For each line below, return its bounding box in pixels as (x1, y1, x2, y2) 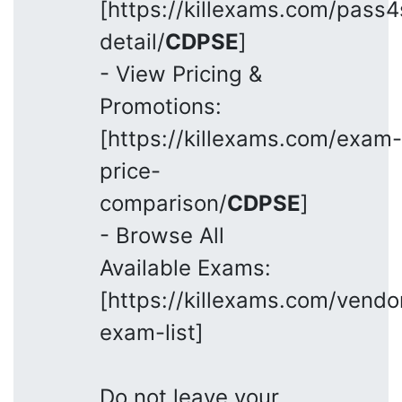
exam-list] (100, 319, 204, 345)
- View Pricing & (100, 60, 262, 87)
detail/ (100, 28, 165, 55)
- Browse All (100, 222, 224, 249)
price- (100, 157, 161, 184)
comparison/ (100, 189, 227, 216)
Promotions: (100, 92, 222, 119)
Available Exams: (100, 254, 271, 281)
